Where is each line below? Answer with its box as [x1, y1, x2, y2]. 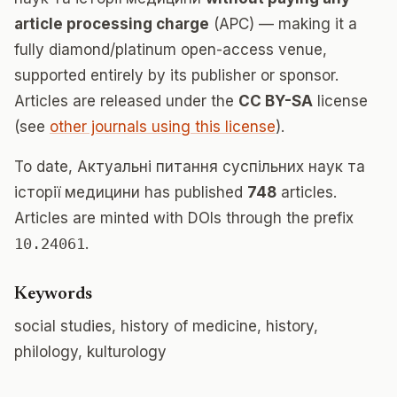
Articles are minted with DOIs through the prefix [14, 209, 354, 227]
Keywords [14, 285, 92, 303]
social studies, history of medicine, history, [14, 317, 318, 335]
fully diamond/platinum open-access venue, [14, 41, 327, 58]
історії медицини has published [14, 183, 247, 201]
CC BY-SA [238, 92, 313, 110]
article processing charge [14, 15, 209, 33]
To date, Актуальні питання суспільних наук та [14, 158, 365, 175]
